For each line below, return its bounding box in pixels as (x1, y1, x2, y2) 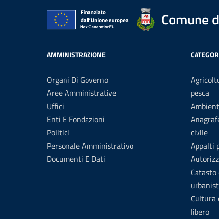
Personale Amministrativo (47, 140, 133, 152)
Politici (47, 127, 69, 138)
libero (191, 206, 209, 218)
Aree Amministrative (47, 87, 116, 99)
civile (191, 127, 208, 138)
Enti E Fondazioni (47, 113, 105, 125)
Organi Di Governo (47, 74, 108, 86)
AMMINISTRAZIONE (47, 49, 106, 60)
